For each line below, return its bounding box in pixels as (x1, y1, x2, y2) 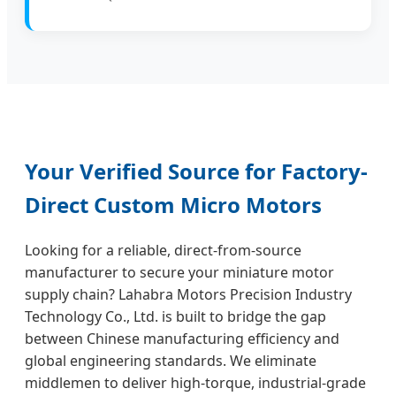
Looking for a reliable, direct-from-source (25, 240, 301, 261)
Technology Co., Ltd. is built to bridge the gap (25, 307, 326, 327)
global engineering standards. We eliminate (25, 351, 316, 371)
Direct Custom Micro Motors (25, 190, 322, 220)
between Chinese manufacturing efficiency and (25, 329, 339, 349)
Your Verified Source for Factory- (25, 156, 368, 187)
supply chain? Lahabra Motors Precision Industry (25, 285, 352, 305)
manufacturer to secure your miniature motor (25, 263, 334, 283)
